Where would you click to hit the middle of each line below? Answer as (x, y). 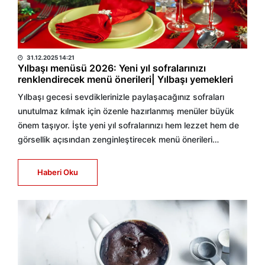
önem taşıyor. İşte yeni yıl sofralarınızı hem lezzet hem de (128, 125)
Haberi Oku (58, 172)
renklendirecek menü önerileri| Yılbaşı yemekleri (125, 79)
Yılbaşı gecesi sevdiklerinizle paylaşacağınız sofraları (121, 97)
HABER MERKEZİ (55, 43)
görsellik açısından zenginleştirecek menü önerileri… (118, 139)
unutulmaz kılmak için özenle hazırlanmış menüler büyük (126, 111)
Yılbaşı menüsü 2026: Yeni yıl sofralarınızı (112, 68)
